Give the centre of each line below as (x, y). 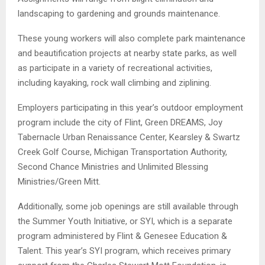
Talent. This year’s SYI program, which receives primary (124, 251)
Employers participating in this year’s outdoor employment (130, 107)
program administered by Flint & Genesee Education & (122, 236)
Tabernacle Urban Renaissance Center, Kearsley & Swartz (129, 137)
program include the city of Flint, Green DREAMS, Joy (120, 122)
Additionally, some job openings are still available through (128, 206)
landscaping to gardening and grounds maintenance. (119, 13)
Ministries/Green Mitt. (59, 181)
